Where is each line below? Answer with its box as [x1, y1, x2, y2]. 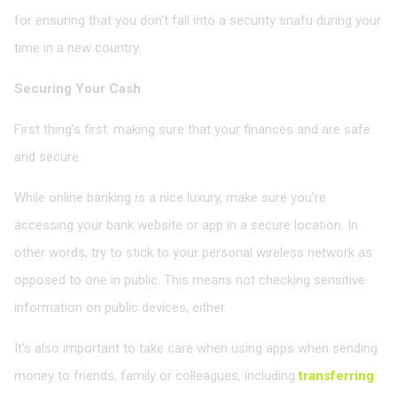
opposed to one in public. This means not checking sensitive [14, 271, 365, 288]
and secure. [14, 148, 82, 165]
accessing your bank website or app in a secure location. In [14, 216, 358, 233]
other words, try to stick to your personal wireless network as [14, 244, 372, 261]
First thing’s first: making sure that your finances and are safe [14, 121, 370, 137]
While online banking [14, 189, 135, 206]
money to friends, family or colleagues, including [14, 367, 299, 384]
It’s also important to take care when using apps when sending [14, 339, 378, 356]
